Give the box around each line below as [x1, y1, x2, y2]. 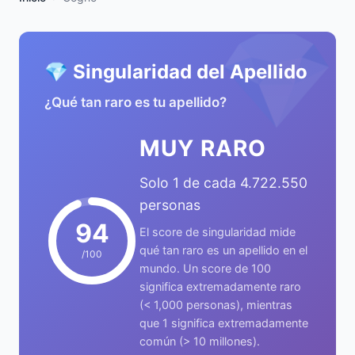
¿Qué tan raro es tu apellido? [44, 94, 227, 110]
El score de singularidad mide [139, 225, 296, 239]
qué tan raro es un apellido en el [139, 243, 307, 257]
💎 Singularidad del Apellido [44, 60, 307, 83]
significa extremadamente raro [139, 280, 301, 293]
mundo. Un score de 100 [139, 261, 271, 275]
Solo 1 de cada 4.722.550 [139, 174, 307, 191]
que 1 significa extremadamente [139, 316, 308, 330]
